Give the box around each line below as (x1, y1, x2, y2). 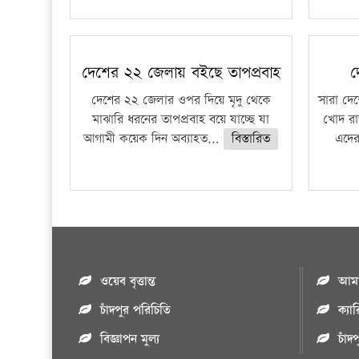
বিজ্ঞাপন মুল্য (100, 330, 160, 349)
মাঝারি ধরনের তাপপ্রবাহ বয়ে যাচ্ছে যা (92, 111, 270, 129)
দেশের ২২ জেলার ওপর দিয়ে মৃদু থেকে (91, 91, 271, 110)
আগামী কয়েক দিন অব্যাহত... (83, 130, 224, 148)
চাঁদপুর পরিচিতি (100, 301, 171, 320)
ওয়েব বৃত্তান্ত (100, 272, 156, 291)
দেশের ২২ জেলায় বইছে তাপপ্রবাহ (81, 62, 280, 84)
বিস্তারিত (232, 130, 271, 148)
